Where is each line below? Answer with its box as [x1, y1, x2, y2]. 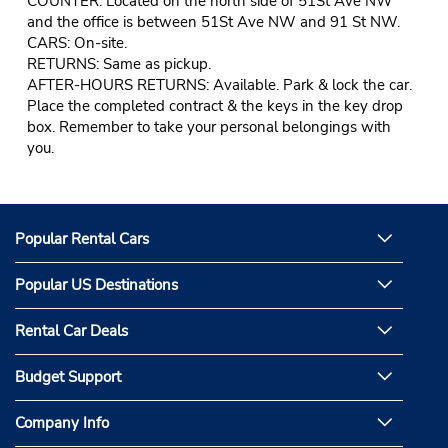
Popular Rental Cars [15, 229, 149, 250]
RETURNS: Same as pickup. [26, 53, 211, 74]
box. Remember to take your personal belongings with [26, 116, 391, 137]
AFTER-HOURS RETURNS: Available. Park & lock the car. [26, 74, 412, 95]
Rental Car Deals [15, 321, 128, 342]
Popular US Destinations [15, 275, 178, 296]
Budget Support [15, 367, 121, 388]
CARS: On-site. [26, 32, 127, 53]
